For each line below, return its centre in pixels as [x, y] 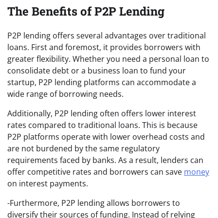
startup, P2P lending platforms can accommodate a [102, 82]
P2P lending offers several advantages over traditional [107, 35]
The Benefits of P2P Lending [86, 11]
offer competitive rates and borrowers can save [96, 172]
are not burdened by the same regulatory [83, 148]
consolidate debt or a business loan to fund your [97, 70]
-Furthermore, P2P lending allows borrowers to [94, 203]
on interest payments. [48, 183]
